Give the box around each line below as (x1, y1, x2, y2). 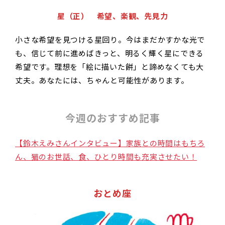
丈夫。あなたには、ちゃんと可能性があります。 (15, 75, 189, 86)
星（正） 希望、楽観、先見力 (57, 11, 168, 22)
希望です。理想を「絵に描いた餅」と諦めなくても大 (15, 61, 204, 72)
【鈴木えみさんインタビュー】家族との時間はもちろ (15, 138, 205, 149)
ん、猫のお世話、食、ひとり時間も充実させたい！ (15, 151, 197, 162)
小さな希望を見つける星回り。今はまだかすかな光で (15, 34, 205, 45)
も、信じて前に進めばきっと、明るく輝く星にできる (15, 48, 204, 59)
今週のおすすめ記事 (65, 111, 160, 126)
